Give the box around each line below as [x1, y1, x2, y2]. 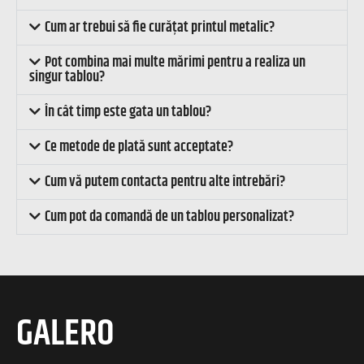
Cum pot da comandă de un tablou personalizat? [45, 206, 295, 229]
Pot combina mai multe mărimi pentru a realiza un [45, 51, 306, 75]
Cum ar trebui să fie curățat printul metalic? [45, 16, 275, 40]
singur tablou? [29, 66, 105, 89]
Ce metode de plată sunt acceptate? [45, 136, 234, 159]
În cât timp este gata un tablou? [45, 101, 212, 124]
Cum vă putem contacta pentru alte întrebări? [45, 171, 286, 194]
